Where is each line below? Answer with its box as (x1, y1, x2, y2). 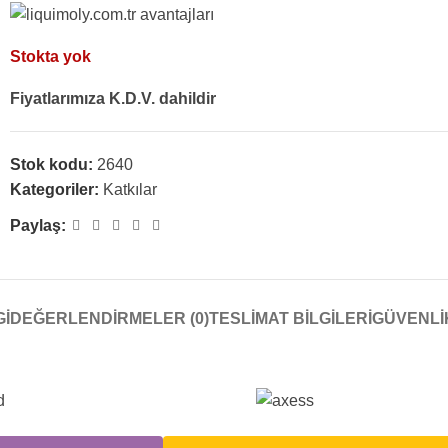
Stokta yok (10, 48, 91, 66)
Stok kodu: (10, 156, 97, 174)
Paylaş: (10, 217, 66, 235)
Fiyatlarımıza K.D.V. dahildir (10, 90, 216, 108)
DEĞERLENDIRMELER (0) (9, 310, 209, 328)
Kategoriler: (10, 181, 99, 199)
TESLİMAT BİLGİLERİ (208, 310, 372, 328)
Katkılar (103, 181, 157, 199)
